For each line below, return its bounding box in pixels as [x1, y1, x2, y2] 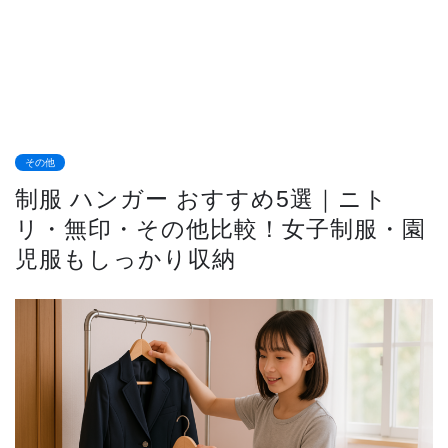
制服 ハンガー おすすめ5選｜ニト [15, 186, 388, 212]
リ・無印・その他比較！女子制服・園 [15, 216, 426, 242]
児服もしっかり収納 [15, 246, 236, 272]
